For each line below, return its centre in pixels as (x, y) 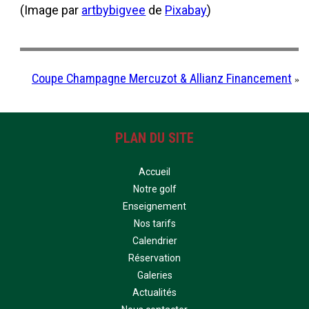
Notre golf (154, 189)
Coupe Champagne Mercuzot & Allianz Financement (162, 78)
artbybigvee (114, 10)
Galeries (154, 275)
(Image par (51, 10)
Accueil (154, 171)
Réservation (154, 258)
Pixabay (186, 10)
